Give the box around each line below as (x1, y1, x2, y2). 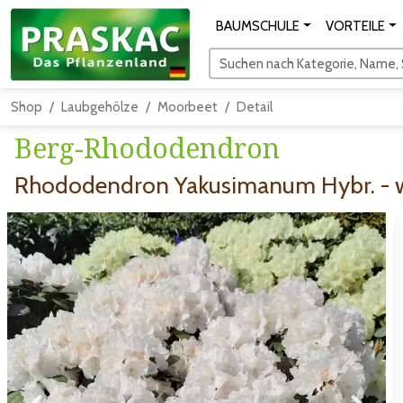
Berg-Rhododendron (14, 130, 280, 166)
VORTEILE (325, 18, 385, 34)
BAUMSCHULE (216, 18, 300, 34)
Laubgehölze (61, 99, 139, 115)
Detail (237, 99, 273, 115)
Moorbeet (157, 99, 218, 115)
